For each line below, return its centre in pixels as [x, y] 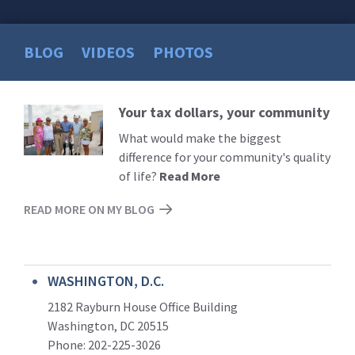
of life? [139, 176]
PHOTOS [183, 52]
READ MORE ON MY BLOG [89, 209]
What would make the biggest [200, 137]
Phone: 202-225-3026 [104, 344]
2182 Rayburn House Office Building [143, 306]
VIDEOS [108, 52]
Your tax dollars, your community [224, 112]
